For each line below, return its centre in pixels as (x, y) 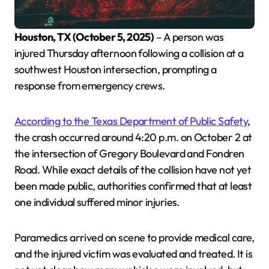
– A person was (189, 37)
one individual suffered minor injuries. (97, 202)
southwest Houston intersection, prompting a (116, 69)
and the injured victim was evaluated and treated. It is (134, 254)
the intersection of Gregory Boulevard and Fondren (129, 153)
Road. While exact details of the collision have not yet (133, 170)
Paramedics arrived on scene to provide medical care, (134, 237)
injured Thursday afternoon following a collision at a (129, 53)
